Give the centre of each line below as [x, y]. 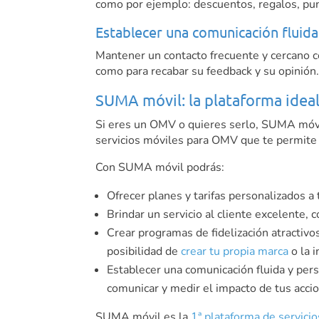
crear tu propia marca [235, 252]
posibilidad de [144, 252]
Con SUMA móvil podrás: [160, 168]
